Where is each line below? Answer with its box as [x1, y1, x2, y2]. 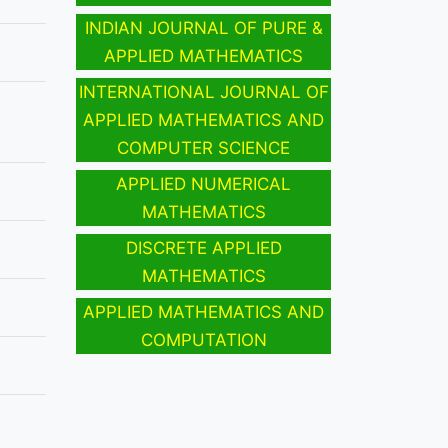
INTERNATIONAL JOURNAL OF [78, 82, 329, 103]
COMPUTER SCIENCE [117, 138, 290, 159]
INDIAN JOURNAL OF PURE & [84, 18, 323, 39]
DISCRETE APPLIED [125, 238, 282, 259]
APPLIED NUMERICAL [116, 174, 291, 195]
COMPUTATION [140, 330, 267, 351]
